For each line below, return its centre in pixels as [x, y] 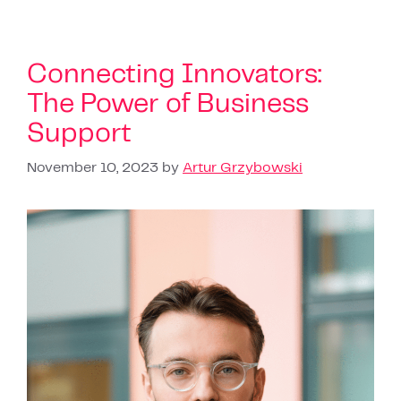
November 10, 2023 [93, 167]
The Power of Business [168, 104]
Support [79, 133]
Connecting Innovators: [174, 74]
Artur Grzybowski [243, 167]
